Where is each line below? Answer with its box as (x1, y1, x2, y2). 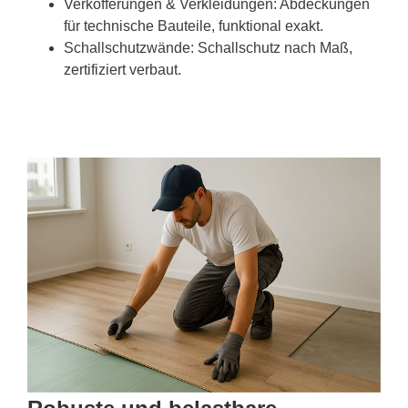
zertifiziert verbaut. (64, 61, 181, 77)
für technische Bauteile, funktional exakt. (64, 17, 323, 34)
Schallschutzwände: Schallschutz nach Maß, (64, 39, 352, 56)
